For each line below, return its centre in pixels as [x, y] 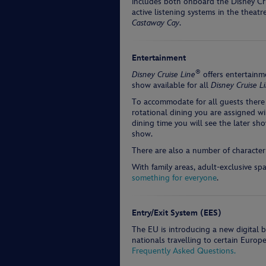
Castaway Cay [156, 23]
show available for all [171, 85]
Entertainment [159, 58]
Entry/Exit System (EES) [177, 213]
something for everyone [174, 178]
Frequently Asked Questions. [184, 251]
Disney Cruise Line [164, 75]
